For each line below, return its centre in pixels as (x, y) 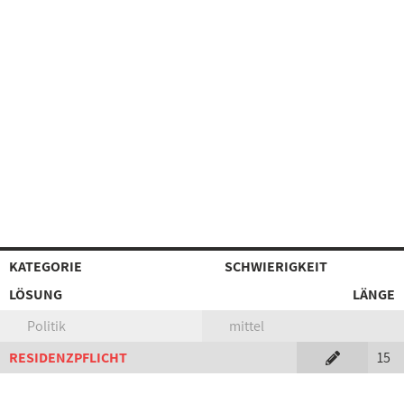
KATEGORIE (46, 266)
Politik (46, 326)
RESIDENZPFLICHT (68, 358)
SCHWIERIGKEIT (276, 266)
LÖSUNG (36, 294)
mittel (247, 326)
